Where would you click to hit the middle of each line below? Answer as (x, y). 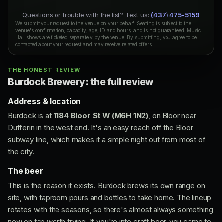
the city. (21, 152)
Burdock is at (31, 116)
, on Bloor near (172, 116)
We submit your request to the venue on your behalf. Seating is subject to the (103, 24)
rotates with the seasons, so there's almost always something (111, 210)
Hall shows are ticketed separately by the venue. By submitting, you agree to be (106, 37)
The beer (26, 171)
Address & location (45, 102)
